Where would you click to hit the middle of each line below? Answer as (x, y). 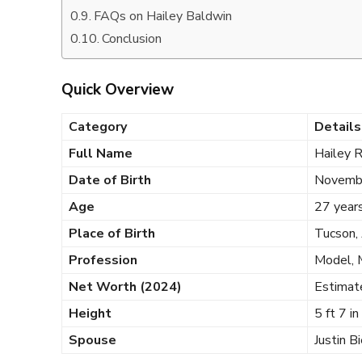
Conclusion (132, 39)
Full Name (101, 154)
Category (98, 127)
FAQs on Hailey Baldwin (163, 16)
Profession (103, 260)
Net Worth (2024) (125, 287)
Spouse (93, 340)
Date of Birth (110, 180)
